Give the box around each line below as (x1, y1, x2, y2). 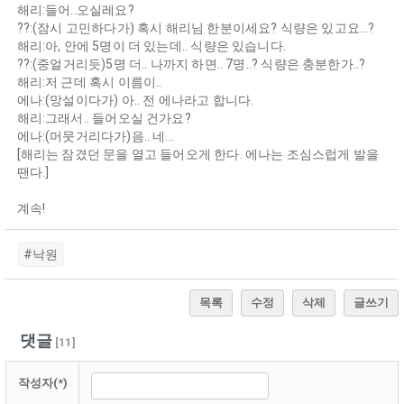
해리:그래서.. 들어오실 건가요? (16, 111, 191, 126)
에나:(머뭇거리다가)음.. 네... (16, 129, 175, 144)
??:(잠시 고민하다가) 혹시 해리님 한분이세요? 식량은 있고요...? (16, 21, 375, 36)
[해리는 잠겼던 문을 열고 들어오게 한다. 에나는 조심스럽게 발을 (16, 147, 380, 162)
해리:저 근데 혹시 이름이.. (16, 75, 162, 90)
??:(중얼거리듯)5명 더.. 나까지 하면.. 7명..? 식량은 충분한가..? (16, 57, 366, 72)
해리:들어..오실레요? (16, 3, 134, 18)
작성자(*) (17, 376, 69, 390)
